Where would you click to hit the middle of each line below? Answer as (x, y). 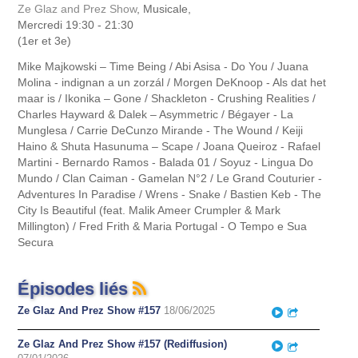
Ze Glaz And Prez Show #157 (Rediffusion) (123, 344)
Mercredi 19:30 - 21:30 (76, 25)
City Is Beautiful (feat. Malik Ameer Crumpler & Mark (149, 210)
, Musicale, (164, 9)
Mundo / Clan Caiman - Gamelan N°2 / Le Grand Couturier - (170, 178)
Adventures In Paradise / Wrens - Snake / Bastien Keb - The (170, 194)
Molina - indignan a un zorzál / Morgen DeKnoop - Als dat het (172, 82)
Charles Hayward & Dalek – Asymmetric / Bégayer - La (156, 114)
